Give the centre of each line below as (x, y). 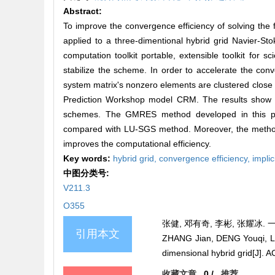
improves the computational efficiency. (137, 144)
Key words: (88, 159)
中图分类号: (87, 173)
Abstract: (83, 11)
